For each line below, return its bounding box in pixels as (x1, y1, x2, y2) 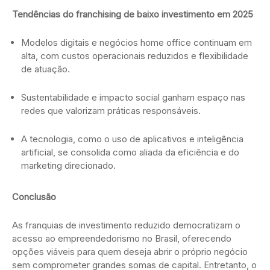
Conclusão (12, 191, 56, 203)
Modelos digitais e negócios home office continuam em (21, 37, 252, 49)
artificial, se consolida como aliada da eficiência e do (21, 146, 239, 159)
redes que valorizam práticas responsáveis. (21, 105, 201, 117)
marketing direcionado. (21, 160, 116, 172)
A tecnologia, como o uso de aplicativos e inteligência (21, 133, 243, 145)
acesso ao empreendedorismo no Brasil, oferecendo (12, 233, 231, 245)
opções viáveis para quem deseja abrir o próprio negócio (12, 246, 248, 258)
